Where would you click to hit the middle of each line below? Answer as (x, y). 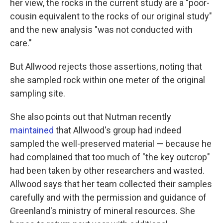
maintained (32, 130)
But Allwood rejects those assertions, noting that (106, 66)
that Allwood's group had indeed (117, 130)
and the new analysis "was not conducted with (101, 29)
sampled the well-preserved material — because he (111, 143)
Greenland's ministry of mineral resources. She (103, 211)
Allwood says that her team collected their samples (111, 184)
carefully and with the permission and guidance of (108, 197)
